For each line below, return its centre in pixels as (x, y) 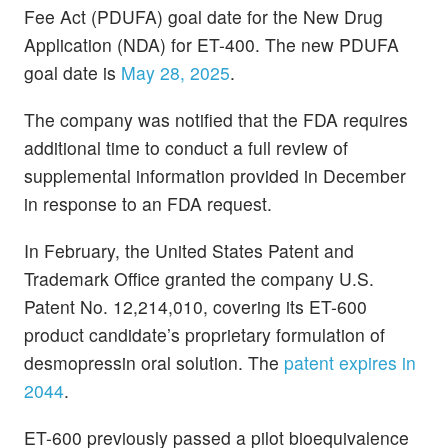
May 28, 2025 (175, 72)
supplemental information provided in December (215, 175)
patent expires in (350, 363)
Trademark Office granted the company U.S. (199, 279)
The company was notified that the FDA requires (216, 119)
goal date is (72, 72)
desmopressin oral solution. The (154, 363)
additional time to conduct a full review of (186, 147)
